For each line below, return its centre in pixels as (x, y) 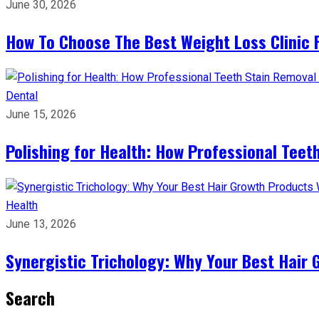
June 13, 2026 (41, 224)
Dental (22, 96)
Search (30, 298)
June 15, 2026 (41, 114)
